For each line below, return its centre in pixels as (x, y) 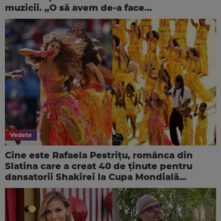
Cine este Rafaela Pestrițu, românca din (99, 156)
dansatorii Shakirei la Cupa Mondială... (96, 177)
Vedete (21, 135)
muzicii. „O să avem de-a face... (78, 8)
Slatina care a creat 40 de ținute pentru (99, 166)
